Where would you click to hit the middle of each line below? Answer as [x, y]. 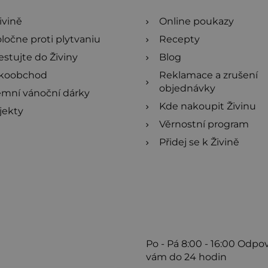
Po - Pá [164, 244]
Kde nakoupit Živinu [208, 106]
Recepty [179, 39]
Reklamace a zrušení [208, 75]
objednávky [187, 88]
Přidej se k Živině [199, 142]
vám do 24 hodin [186, 257]
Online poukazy [197, 21]
